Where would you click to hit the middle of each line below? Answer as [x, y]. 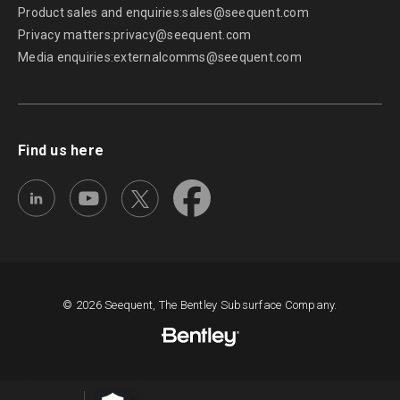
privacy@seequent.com [183, 35]
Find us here [61, 151]
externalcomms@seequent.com [208, 58]
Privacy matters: [66, 35]
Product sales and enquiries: [100, 13]
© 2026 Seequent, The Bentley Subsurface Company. [200, 305]
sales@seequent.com [246, 13]
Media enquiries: [66, 58]
